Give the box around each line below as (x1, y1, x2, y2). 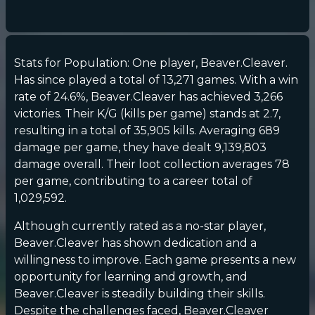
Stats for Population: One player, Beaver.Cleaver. (14, 56, 288, 70)
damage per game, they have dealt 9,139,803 (14, 140, 266, 154)
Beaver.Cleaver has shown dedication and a (14, 236, 257, 250)
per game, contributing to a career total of (14, 174, 252, 188)
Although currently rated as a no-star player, (14, 219, 266, 233)
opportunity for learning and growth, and (14, 269, 247, 283)
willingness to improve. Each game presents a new (14, 252, 296, 266)
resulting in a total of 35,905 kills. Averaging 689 (14, 123, 280, 137)
